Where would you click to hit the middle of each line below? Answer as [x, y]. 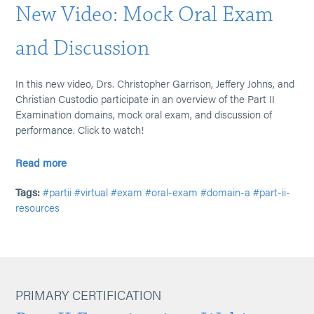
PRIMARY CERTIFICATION [89, 295]
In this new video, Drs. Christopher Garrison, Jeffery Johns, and [155, 83]
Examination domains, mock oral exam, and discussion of [144, 114]
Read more [41, 162]
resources [38, 207]
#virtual [91, 192]
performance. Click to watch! [80, 129]
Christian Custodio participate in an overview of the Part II [145, 98]
